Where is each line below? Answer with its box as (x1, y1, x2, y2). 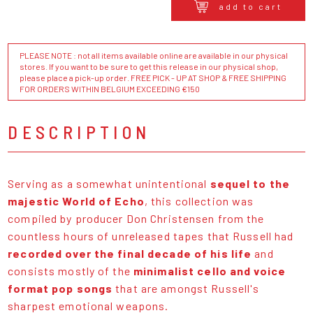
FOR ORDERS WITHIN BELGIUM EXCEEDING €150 (20, 84, 201, 94)
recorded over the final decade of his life (8, 247, 252, 261)
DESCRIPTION (8, 121, 151, 143)
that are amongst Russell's (112, 282, 260, 296)
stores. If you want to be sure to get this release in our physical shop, (20, 61, 279, 72)
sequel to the (210, 177, 291, 191)
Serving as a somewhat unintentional (8, 177, 210, 191)
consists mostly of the (8, 264, 133, 278)
